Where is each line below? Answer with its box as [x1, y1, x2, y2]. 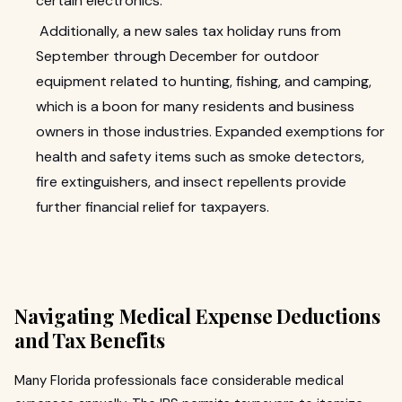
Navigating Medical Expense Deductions [14, 302, 380, 329]
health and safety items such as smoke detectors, [36, 147, 364, 166]
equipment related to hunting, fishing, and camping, [36, 72, 371, 91]
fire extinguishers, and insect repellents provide [36, 172, 346, 191]
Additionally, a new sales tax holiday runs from [36, 22, 341, 40]
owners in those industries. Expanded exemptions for [36, 122, 385, 141]
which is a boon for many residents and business [36, 97, 354, 116]
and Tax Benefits [14, 327, 165, 354]
